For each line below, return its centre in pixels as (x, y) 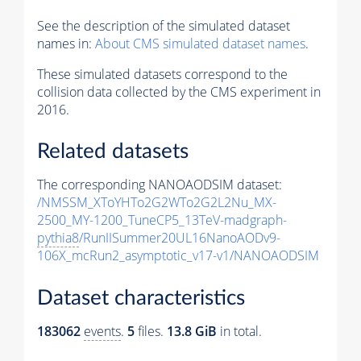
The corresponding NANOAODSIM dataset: (160, 185)
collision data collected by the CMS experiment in (179, 91)
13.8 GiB (192, 331)
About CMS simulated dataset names (200, 43)
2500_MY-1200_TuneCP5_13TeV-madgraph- (162, 220)
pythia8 (58, 238)
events (102, 331)
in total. (239, 331)
